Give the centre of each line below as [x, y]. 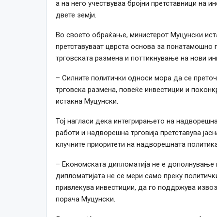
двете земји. [76, 15]
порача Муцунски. [85, 199]
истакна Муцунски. [87, 101]
